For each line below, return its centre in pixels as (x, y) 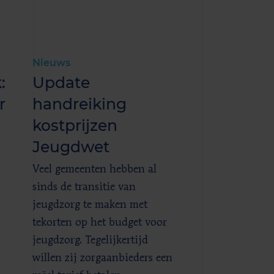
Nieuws (52, 63)
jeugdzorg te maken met (90, 205)
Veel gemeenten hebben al (95, 169)
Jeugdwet (71, 147)
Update (61, 83)
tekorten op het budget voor (100, 223)
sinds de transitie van (84, 187)
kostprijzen (75, 125)
